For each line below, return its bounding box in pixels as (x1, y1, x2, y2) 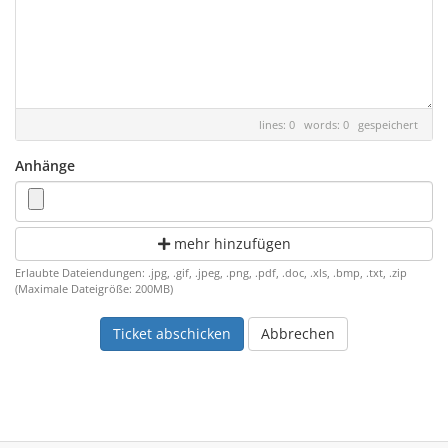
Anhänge (15, 156, 75, 175)
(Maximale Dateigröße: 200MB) (15, 281, 173, 296)
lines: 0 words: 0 (259, 117, 358, 132)
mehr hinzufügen (169, 234, 291, 253)
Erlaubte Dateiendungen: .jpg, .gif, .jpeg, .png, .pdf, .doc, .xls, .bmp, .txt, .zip (15, 265, 407, 280)
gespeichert (358, 117, 418, 132)
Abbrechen (261, 324, 335, 343)
